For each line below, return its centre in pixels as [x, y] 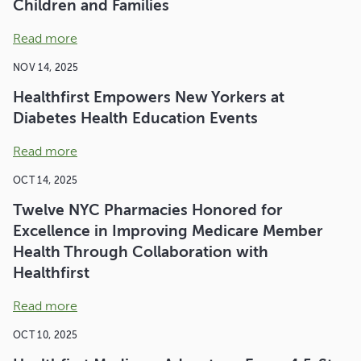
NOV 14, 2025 [46, 68]
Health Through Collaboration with [141, 252]
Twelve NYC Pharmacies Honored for [148, 210]
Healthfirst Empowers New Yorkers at [149, 97]
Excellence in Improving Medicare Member [168, 231]
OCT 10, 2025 [46, 335]
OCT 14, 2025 [46, 180]
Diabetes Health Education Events [135, 118]
